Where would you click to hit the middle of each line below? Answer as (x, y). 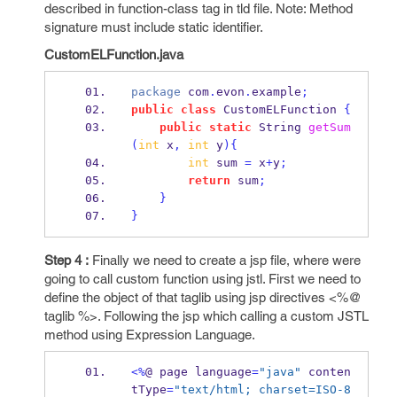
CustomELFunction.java (114, 54)
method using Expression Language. (150, 335)
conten (326, 372)
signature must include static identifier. (154, 27)
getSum (329, 127)
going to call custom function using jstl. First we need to (202, 279)
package (156, 92)
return (209, 180)
